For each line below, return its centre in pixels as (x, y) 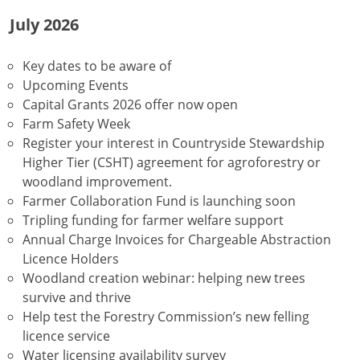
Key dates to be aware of (97, 66)
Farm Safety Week (76, 124)
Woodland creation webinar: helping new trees (164, 278)
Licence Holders (71, 259)
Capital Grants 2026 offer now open (130, 104)
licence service (66, 336)
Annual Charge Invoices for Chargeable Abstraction (177, 239)
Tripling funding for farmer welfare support (153, 220)
